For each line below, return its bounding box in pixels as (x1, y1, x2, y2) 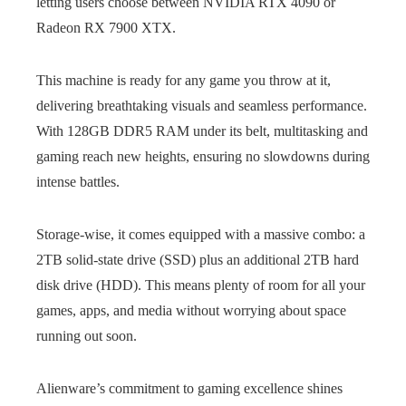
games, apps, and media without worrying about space (36, 303, 346, 318)
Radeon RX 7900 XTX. (36, 20, 176, 35)
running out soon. (36, 328, 137, 343)
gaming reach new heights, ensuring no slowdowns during (36, 149, 370, 164)
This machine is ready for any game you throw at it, (36, 72, 331, 88)
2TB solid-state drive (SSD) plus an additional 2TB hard (36, 252, 359, 267)
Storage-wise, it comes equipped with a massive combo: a (36, 227, 365, 242)
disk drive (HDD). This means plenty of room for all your (36, 277, 365, 293)
